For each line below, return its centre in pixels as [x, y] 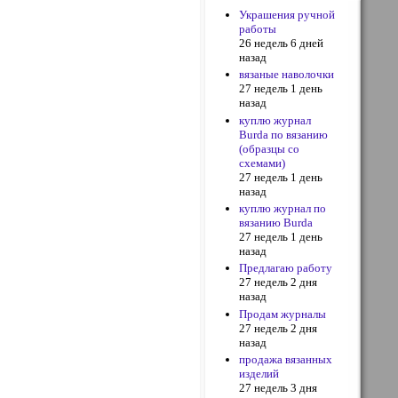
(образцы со [270, 148]
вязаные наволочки [287, 75]
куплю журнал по [283, 208]
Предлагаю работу [286, 268]
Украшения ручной [287, 15]
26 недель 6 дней [282, 43]
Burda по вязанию [284, 134]
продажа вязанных [286, 359]
